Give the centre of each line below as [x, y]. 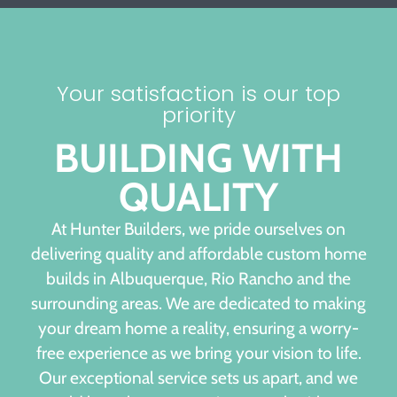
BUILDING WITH [198, 158]
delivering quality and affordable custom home [198, 254]
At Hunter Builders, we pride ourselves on [198, 229]
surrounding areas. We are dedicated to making [198, 304]
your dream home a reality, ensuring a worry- [198, 328]
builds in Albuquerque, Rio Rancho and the [198, 279]
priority [198, 115]
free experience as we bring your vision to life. [198, 353]
